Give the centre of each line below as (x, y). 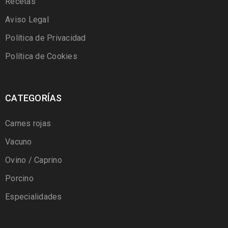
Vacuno (19, 141)
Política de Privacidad (46, 38)
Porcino (19, 178)
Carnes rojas (28, 123)
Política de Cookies (41, 56)
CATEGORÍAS (34, 98)
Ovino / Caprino (34, 160)
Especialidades (34, 196)
